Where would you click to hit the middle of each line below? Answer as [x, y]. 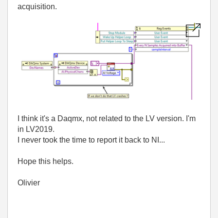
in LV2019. [36, 129]
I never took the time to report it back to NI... [91, 140]
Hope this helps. [45, 162]
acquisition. [37, 7]
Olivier [29, 183]
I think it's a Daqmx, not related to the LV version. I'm [107, 119]
